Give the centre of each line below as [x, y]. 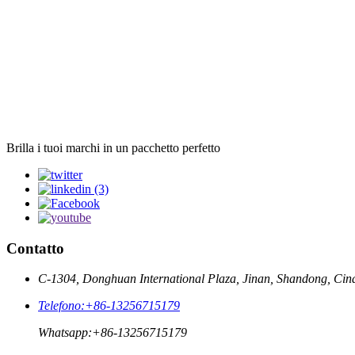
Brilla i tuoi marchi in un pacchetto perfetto [113, 147]
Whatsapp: [65, 333]
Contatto [35, 248]
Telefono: [61, 306]
